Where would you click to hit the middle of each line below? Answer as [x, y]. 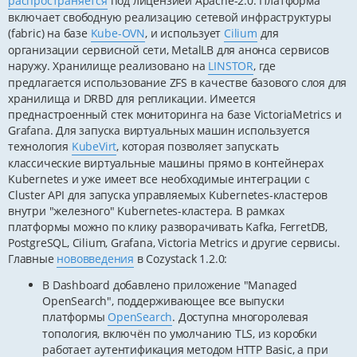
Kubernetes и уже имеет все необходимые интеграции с [159, 179]
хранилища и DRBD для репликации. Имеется [132, 99]
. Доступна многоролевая [240, 316]
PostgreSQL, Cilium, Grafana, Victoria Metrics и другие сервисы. [174, 243]
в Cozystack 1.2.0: [181, 259]
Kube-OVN [118, 33]
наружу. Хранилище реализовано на [108, 66]
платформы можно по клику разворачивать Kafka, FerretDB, [168, 227]
